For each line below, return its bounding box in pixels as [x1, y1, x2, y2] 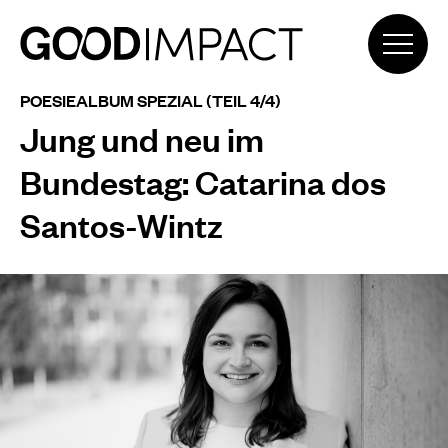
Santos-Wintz [20, 202, 223, 246]
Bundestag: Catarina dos [20, 159, 386, 203]
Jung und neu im [20, 116, 264, 160]
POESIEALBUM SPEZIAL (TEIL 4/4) [20, 89, 281, 112]
